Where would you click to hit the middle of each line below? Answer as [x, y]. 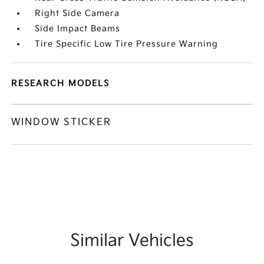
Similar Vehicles [132, 241]
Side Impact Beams [78, 29]
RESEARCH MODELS [61, 83]
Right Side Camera [77, 13]
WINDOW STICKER [62, 122]
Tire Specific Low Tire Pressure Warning [127, 44]
